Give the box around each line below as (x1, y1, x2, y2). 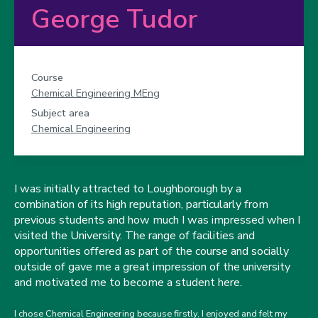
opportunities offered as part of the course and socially (14, 243, 289, 259)
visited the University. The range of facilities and (14, 228, 255, 243)
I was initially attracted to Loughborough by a (14, 181, 241, 197)
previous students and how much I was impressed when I (14, 212, 300, 228)
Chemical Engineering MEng (31, 86, 160, 100)
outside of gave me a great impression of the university (14, 259, 290, 275)
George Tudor (31, 1, 197, 37)
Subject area (31, 106, 89, 120)
